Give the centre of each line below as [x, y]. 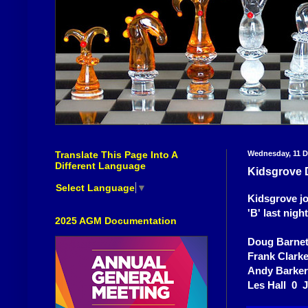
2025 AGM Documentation [116, 220]
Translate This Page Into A [116, 155]
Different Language [100, 166]
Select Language [95, 187]
